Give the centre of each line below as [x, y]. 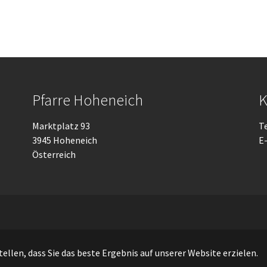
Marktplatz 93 [61, 126]
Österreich [54, 154]
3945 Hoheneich [65, 140]
